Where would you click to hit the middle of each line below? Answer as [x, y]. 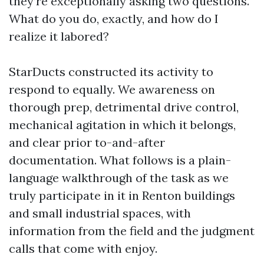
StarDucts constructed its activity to [111, 72]
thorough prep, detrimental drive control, [124, 107]
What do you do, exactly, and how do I [114, 19]
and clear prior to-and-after [87, 142]
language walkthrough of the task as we [119, 178]
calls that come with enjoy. [83, 248]
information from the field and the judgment [132, 231]
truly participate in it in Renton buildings [122, 195]
